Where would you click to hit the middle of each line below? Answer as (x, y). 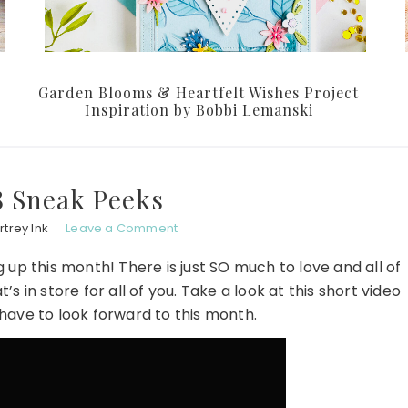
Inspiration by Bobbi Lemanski (199, 110)
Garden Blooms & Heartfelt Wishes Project (199, 93)
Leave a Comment (122, 229)
